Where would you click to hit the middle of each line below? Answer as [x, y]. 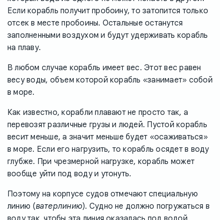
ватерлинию [59, 206]
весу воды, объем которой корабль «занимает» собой [110, 80]
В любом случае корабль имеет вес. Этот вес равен [104, 68]
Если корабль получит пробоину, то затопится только [108, 11]
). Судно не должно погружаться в [146, 206]
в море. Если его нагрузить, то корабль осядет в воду [108, 150]
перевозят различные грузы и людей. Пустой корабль [107, 125]
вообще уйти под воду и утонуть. [69, 174]
